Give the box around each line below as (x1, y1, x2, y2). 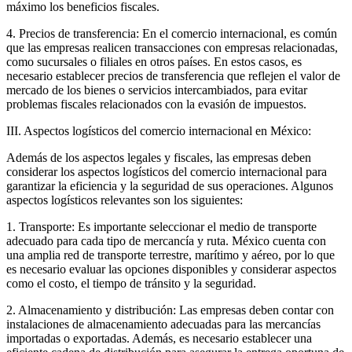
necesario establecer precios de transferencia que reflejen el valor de (6, 68, 340, 82)
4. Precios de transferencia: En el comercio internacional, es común (6, 26, 337, 40)
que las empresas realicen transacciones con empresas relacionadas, (6, 40, 338, 54)
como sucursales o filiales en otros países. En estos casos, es (6, 54, 302, 68)
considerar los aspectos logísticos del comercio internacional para (6, 164, 327, 178)
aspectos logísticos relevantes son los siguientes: (6, 192, 243, 207)
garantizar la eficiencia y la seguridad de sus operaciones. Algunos (6, 178, 333, 192)
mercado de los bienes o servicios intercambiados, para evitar (6, 82, 307, 97)
